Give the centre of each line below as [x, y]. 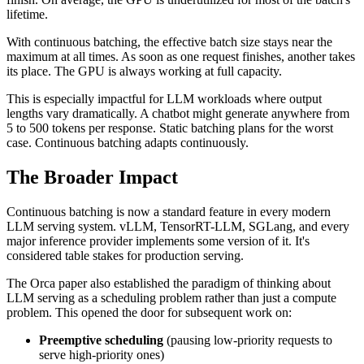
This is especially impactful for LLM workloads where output [164, 99]
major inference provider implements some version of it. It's [158, 241]
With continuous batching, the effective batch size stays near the [169, 42]
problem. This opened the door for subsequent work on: [149, 313]
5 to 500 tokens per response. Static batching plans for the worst [170, 128]
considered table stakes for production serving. [125, 256]
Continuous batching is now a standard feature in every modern [169, 212]
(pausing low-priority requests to [248, 340]
